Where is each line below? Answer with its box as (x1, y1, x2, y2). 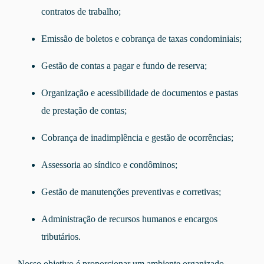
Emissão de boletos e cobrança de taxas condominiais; (41, 34, 242, 44)
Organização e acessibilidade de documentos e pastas (41, 88, 238, 98)
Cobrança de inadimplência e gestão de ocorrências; (41, 133, 233, 143)
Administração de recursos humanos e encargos (41, 214, 217, 225)
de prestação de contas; (41, 105, 127, 116)
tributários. (41, 232, 81, 242)
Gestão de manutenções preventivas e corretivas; (41, 187, 221, 197)
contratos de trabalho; (41, 6, 121, 17)
